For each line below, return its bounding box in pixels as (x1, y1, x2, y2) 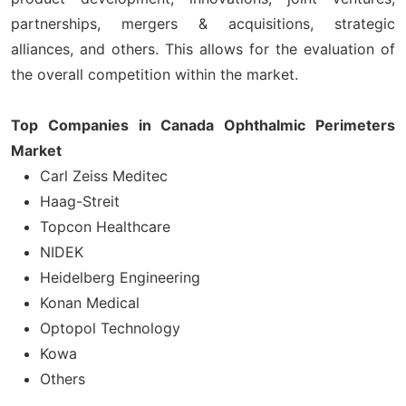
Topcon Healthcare (40, 217, 170, 236)
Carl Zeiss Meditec (40, 166, 168, 185)
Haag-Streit (40, 191, 120, 210)
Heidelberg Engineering (40, 267, 200, 286)
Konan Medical (40, 293, 140, 312)
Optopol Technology (40, 318, 180, 337)
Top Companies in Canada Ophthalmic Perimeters (11, 115, 395, 134)
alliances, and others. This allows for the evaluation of (11, 39, 395, 58)
